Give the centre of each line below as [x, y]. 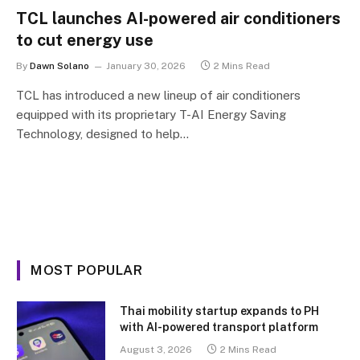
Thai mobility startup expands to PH [219, 311]
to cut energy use [85, 40]
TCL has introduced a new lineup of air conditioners [158, 95]
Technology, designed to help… [102, 133]
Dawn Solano [59, 65]
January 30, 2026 [146, 65]
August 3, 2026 [156, 349]
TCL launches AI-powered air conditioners [178, 18]
